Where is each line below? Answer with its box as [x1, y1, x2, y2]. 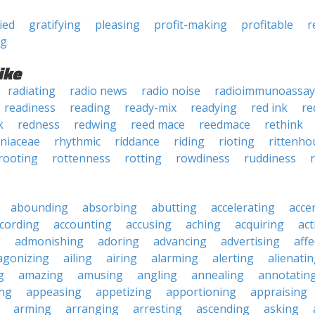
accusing [126, 217, 172, 232]
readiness [4, 100, 56, 115]
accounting [53, 217, 112, 232]
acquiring [235, 217, 284, 232]
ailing [63, 250, 92, 266]
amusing [77, 267, 123, 283]
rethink [264, 117, 303, 132]
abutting [151, 200, 197, 215]
